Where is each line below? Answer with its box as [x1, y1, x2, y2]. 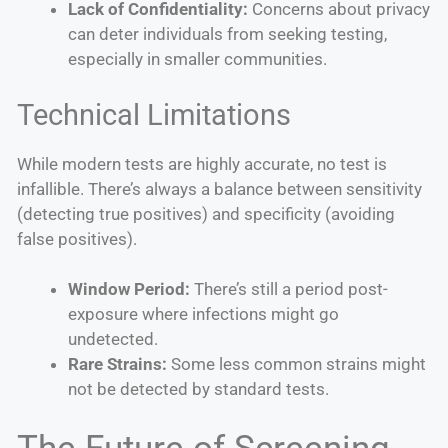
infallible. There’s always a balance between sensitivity [17, 178, 422, 199]
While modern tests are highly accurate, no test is [17, 153, 387, 174]
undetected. [68, 329, 158, 350]
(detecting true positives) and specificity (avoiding [17, 203, 395, 224]
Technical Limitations [17, 97, 291, 132]
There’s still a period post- [190, 279, 388, 300]
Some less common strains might [167, 354, 426, 375]
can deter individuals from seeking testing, [68, 24, 387, 45]
